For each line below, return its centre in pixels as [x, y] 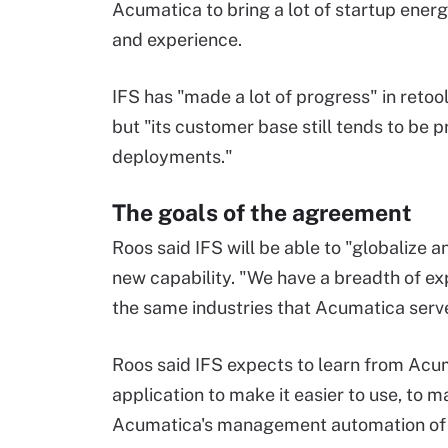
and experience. [177, 39]
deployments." [172, 156]
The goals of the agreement [262, 212]
